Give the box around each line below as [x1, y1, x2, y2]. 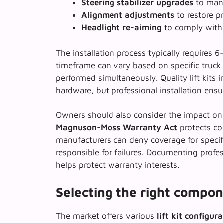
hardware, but [56, 85, 111, 95]
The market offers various [56, 210, 157, 221]
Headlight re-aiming [81, 22, 162, 33]
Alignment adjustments [81, 10, 174, 20]
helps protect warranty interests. [56, 160, 179, 170]
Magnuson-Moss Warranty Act [56, 122, 177, 133]
